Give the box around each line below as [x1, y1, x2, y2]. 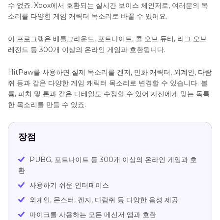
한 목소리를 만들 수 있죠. [8, 100, 86, 109]
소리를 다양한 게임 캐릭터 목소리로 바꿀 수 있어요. [8, 11, 167, 21]
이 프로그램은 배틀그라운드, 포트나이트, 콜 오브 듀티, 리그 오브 [8, 34, 207, 43]
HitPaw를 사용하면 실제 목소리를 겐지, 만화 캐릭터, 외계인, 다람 [8, 67, 212, 77]
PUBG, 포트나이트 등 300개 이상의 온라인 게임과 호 [29, 155, 197, 164]
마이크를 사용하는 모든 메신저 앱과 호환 [29, 210, 156, 219]
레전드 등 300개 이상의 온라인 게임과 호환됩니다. [8, 45, 165, 54]
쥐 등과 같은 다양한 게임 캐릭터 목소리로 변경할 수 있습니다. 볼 [8, 78, 208, 87]
